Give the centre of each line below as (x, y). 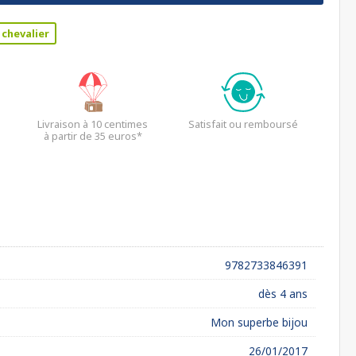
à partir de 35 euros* (93, 136)
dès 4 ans (283, 294)
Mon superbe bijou (259, 322)
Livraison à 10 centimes (93, 124)
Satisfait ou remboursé (244, 124)
